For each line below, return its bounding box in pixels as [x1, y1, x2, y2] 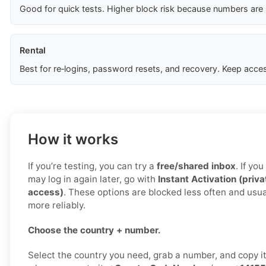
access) [28, 186, 64, 198]
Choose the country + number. [28, 224, 161, 236]
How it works [28, 131, 118, 148]
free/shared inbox [157, 160, 236, 172]
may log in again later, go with [28, 173, 158, 185]
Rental [20, 45, 46, 56]
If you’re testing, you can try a [28, 160, 157, 172]
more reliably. [28, 199, 85, 211]
